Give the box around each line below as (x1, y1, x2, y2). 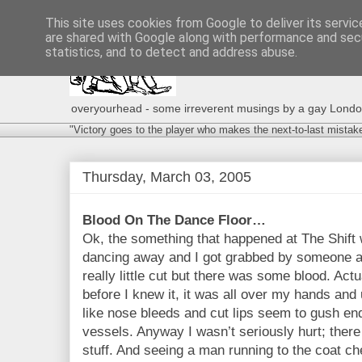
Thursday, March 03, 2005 (82, 168, 251, 185)
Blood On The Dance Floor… (82, 213, 266, 228)
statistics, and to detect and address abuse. (45, 44, 297, 60)
